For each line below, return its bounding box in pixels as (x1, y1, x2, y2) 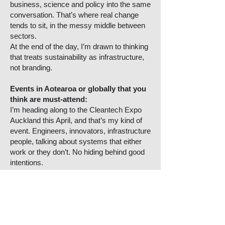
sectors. (10, 32, 37, 40)
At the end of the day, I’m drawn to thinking (10, 42, 148, 51)
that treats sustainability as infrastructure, (10, 53, 144, 61)
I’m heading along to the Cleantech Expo (10, 105, 142, 114)
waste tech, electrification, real (10, 200, 108, 209)
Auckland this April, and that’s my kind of (10, 116, 142, 125)
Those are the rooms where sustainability (10, 179, 145, 188)
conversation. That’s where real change (10, 11, 139, 19)
